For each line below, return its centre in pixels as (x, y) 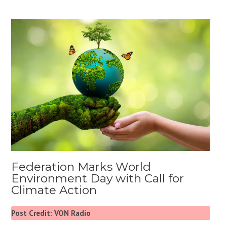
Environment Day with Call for (98, 179)
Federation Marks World (81, 167)
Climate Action (54, 190)
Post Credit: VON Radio (51, 213)
